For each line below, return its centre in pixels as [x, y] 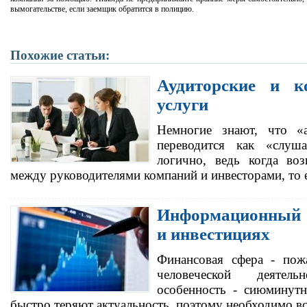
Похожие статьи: [60, 55]
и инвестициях [213, 234]
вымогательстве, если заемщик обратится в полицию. [102, 9]
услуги [183, 105]
